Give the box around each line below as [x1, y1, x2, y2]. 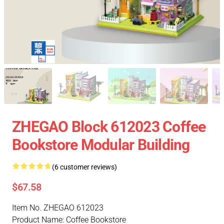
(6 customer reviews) [52, 163, 117, 171]
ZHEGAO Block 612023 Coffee [12, 118, 206, 135]
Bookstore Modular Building [12, 136, 190, 153]
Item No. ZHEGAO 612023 [12, 203, 103, 212]
